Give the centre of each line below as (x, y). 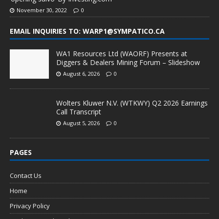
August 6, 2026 (81, 73)
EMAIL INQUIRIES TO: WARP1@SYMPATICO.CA (87, 31)
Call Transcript (79, 111)
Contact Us (26, 175)
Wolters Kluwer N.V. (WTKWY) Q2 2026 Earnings (132, 103)
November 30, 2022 (42, 10)
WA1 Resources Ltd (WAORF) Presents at (122, 53)
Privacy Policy (30, 206)
